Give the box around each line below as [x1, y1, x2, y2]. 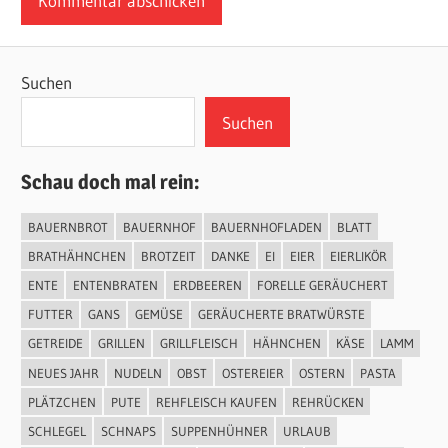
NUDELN [113, 364, 162, 381]
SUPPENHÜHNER [170, 423, 268, 439]
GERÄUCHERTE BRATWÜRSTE [197, 306, 365, 323]
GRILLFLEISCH [159, 335, 238, 352]
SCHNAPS [100, 423, 156, 439]
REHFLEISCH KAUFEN [155, 393, 277, 410]
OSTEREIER [221, 364, 284, 381]
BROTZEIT [140, 247, 196, 264]
